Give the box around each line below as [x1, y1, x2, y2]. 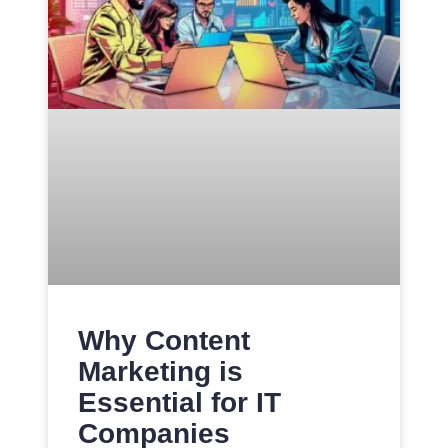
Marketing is [78, 356, 243, 388]
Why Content [78, 325, 250, 357]
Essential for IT [78, 387, 281, 419]
